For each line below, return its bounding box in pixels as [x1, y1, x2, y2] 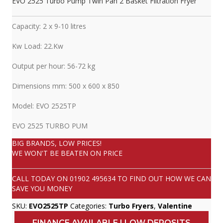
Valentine [158, 201, 192, 211]
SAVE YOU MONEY [12, 184, 72, 194]
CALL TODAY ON [12, 174, 70, 184]
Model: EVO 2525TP [12, 101, 76, 111]
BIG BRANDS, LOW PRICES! [12, 138, 102, 148]
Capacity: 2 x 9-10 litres [12, 21, 86, 31]
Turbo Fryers [109, 201, 154, 211]
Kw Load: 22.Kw [12, 41, 63, 51]
